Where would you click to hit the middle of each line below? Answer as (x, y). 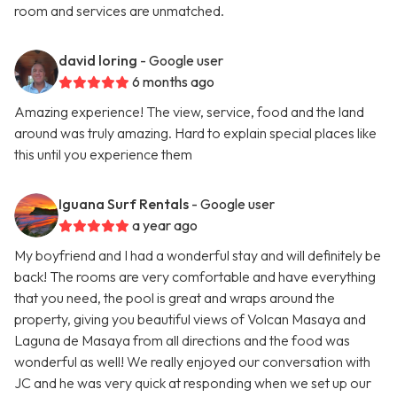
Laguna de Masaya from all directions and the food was (182, 341)
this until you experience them (103, 155)
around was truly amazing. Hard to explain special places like (195, 133)
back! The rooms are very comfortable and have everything (195, 277)
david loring (98, 61)
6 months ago (173, 82)
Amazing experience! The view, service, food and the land (189, 112)
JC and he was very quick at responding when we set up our (193, 383)
